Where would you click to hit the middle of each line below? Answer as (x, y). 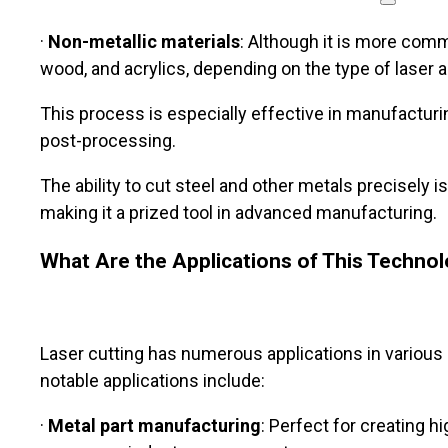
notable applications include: (152, 381)
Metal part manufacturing (154, 426)
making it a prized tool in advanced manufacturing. (238, 213)
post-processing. (108, 141)
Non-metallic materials (144, 42)
